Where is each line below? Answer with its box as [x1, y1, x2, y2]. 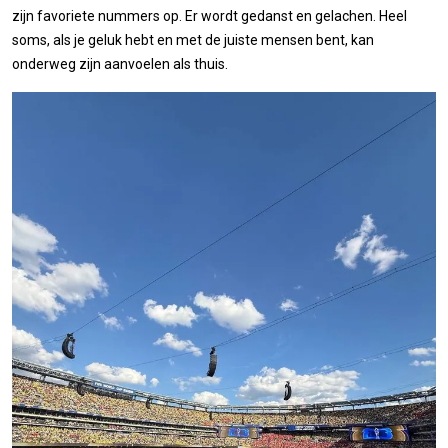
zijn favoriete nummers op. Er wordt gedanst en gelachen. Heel [12, 8, 407, 25]
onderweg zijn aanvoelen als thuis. [12, 56, 228, 73]
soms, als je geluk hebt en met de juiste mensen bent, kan [12, 32, 374, 49]
